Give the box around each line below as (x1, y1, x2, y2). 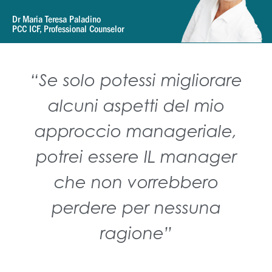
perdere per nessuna (51, 197, 221, 218)
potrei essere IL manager (35, 146, 237, 167)
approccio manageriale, (35, 121, 237, 141)
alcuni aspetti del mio (47, 95, 225, 116)
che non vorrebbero (53, 172, 219, 192)
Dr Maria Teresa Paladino (12, 13, 101, 25)
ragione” (100, 223, 172, 243)
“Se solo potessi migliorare (30, 70, 242, 90)
